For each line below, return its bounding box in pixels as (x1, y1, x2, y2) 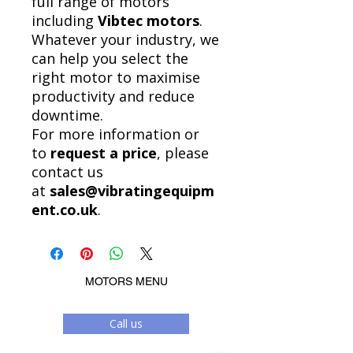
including (32, 11, 98, 31)
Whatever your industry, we (32, 30, 219, 50)
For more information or (32, 124, 199, 144)
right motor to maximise (32, 68, 200, 87)
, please (157, 143, 209, 163)
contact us (32, 162, 103, 182)
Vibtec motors (98, 11, 199, 31)
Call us (110, 316, 143, 332)
